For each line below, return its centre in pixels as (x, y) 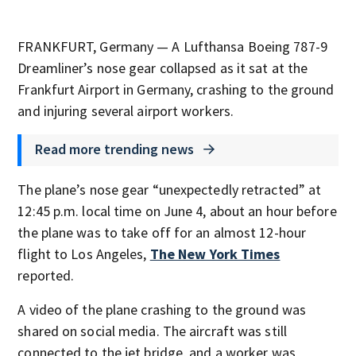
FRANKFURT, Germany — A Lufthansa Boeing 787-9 (172, 46)
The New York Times (215, 254)
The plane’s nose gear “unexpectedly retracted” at (170, 190)
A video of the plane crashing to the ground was (162, 310)
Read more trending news (116, 149)
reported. (46, 275)
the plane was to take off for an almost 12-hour (162, 232)
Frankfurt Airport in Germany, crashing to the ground (176, 89)
